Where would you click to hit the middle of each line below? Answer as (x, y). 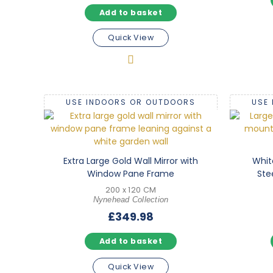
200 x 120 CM (131, 190)
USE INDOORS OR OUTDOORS (131, 102)
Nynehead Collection (131, 200)
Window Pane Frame (131, 173)
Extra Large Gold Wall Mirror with (131, 161)
